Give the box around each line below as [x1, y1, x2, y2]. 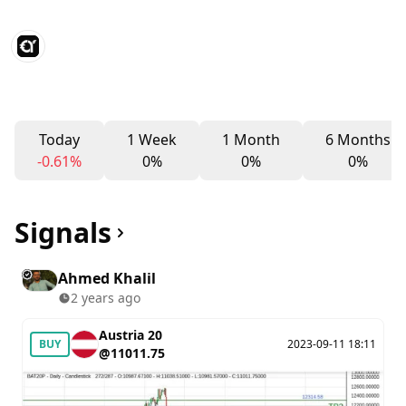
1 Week [127, 130, 177, 150]
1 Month [222, 130, 280, 150]
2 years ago [71, 289, 140, 306]
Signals [14, 214, 111, 251]
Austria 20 [99, 326, 162, 343]
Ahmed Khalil [58, 268, 156, 288]
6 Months [325, 130, 391, 150]
